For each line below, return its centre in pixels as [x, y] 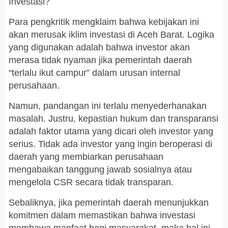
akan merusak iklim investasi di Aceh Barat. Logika [111, 35]
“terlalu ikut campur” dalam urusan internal [94, 73]
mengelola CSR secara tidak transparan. [91, 182]
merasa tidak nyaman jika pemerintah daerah [100, 60]
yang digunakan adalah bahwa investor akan [99, 48]
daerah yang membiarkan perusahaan [86, 157]
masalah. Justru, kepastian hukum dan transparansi [113, 119]
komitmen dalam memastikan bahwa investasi [102, 216]
